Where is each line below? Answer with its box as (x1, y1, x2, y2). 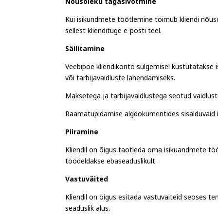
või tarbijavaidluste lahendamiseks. (65, 73, 176, 87)
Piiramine (65, 127, 99, 141)
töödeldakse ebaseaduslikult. (65, 156, 157, 170)
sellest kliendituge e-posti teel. (65, 25, 162, 40)
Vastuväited (65, 174, 109, 188)
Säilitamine (65, 43, 105, 58)
